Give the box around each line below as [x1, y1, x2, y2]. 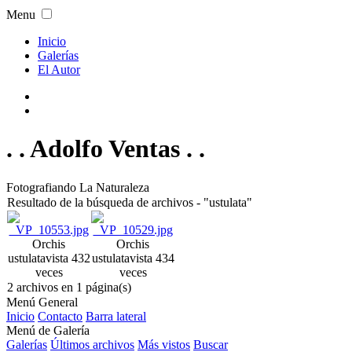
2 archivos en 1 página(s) [7, 280, 131, 294]
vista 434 [129, 251, 174, 265]
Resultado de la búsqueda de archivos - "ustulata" [7, 195, 252, 209]
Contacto [38, 309, 82, 323]
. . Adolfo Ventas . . [6, 134, 205, 163]
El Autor [38, 63, 80, 76]
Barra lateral [86, 309, 146, 323]
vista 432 [45, 251, 90, 265]
